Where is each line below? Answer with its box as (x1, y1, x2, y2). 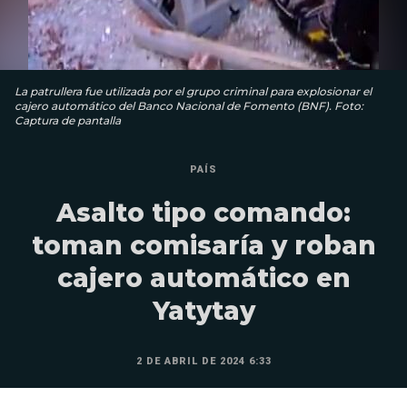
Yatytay (152, 295, 255, 326)
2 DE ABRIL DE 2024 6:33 (135, 355, 272, 367)
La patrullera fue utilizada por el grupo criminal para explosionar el (15, 84, 372, 98)
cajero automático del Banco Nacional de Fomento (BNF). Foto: (15, 99, 363, 113)
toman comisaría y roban (31, 230, 376, 261)
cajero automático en (56, 263, 351, 293)
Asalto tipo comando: (56, 197, 351, 228)
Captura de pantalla (15, 114, 121, 127)
